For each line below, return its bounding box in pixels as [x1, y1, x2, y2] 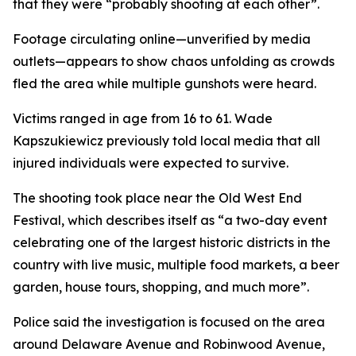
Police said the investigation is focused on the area [13, 314, 325, 330]
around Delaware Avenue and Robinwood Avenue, [13, 336, 325, 352]
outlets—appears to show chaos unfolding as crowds [13, 53, 335, 69]
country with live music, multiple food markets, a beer [13, 257, 339, 273]
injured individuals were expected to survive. [13, 155, 288, 171]
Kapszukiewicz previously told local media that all [13, 133, 320, 149]
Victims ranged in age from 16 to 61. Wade [13, 110, 273, 126]
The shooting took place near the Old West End [13, 190, 302, 206]
